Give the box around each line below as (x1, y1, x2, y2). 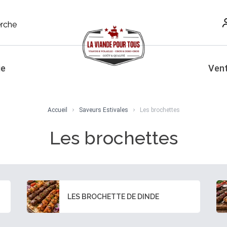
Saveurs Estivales (79, 106, 128, 113)
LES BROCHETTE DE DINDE (67, 193, 160, 201)
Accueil (47, 106, 67, 113)
